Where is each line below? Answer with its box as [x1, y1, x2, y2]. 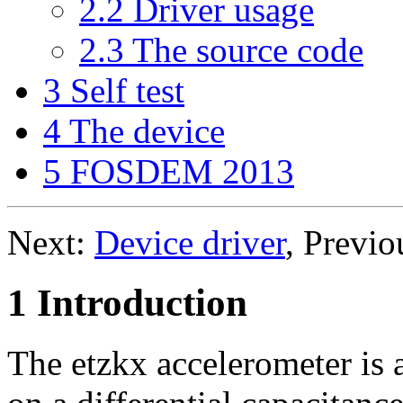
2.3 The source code [79, 30, 363, 69]
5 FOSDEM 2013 [43, 151, 294, 191]
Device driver [94, 222, 285, 262]
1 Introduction [7, 281, 247, 324]
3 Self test [43, 70, 184, 110]
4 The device [43, 111, 225, 150]
